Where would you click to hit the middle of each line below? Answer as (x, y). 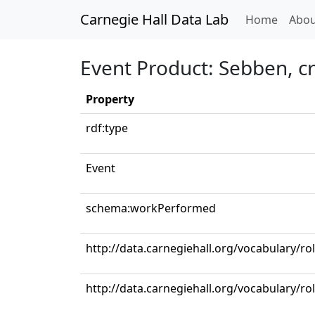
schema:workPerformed (151, 208)
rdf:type (107, 128)
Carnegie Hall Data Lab (154, 19)
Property (110, 99)
